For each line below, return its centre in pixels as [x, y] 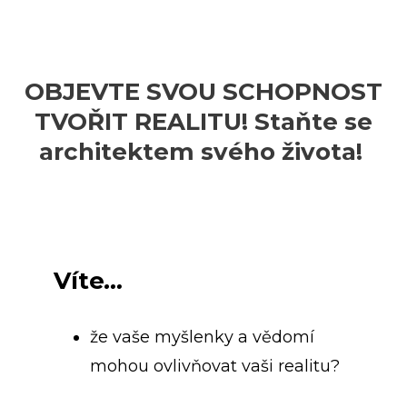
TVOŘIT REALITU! [144, 122]
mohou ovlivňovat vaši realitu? [215, 366]
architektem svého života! [203, 152]
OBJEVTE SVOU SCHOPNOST [203, 92]
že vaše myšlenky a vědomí [202, 337]
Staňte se [313, 122]
